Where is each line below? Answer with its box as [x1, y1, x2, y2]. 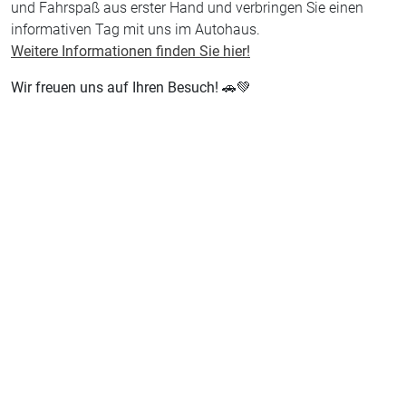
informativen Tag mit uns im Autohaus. [11, 21, 260, 39]
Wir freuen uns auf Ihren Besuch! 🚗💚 [11, 79, 251, 97]
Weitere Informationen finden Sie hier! [11, 43, 250, 61]
